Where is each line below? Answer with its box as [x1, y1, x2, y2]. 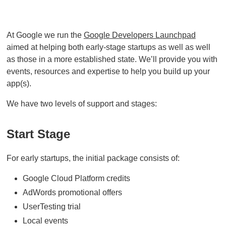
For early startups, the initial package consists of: [6, 153, 180, 162]
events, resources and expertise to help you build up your [6, 67, 210, 76]
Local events [22, 216, 68, 225]
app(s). [6, 79, 31, 88]
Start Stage [6, 127, 70, 141]
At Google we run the [6, 30, 84, 39]
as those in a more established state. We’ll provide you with [6, 54, 217, 64]
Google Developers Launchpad [83, 30, 196, 39]
